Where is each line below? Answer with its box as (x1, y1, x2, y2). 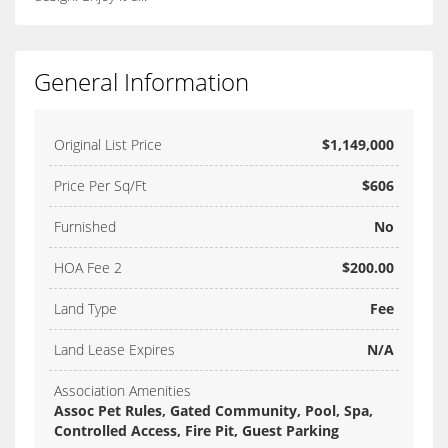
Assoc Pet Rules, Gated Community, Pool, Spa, (54, 401, 373, 421)
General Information (34, 65, 249, 99)
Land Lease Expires (54, 340, 175, 360)
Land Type (54, 299, 117, 319)
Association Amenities (54, 381, 191, 401)
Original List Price (54, 135, 162, 155)
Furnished (54, 217, 116, 237)
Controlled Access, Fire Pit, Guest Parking (54, 421, 339, 441)
